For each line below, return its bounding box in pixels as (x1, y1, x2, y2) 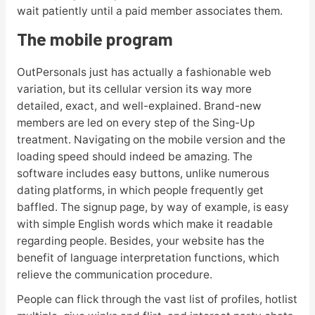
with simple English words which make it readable (16, 217, 273, 231)
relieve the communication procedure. (16, 268, 212, 282)
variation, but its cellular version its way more (16, 82, 252, 96)
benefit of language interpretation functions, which (16, 251, 279, 265)
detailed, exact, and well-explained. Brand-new (16, 99, 262, 113)
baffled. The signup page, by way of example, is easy (16, 200, 289, 214)
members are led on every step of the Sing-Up (16, 116, 255, 130)
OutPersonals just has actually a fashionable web (16, 65, 271, 79)
